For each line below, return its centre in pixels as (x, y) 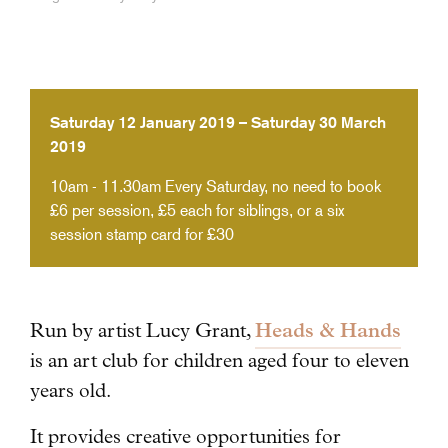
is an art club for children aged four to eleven (219, 360)
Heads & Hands (328, 329)
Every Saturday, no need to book (271, 186)
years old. (70, 390)
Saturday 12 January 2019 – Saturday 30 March (218, 122)
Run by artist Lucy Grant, (142, 330)
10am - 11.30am (105, 186)
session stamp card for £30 (142, 234)
